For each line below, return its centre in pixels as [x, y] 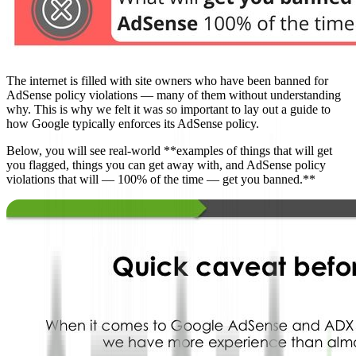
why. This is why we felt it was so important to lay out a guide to [168, 110]
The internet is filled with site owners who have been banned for [167, 81]
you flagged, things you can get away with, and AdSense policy [166, 165]
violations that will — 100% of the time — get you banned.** [161, 180]
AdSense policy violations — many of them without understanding [174, 95]
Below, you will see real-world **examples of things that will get [169, 151]
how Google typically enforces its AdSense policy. [133, 124]
